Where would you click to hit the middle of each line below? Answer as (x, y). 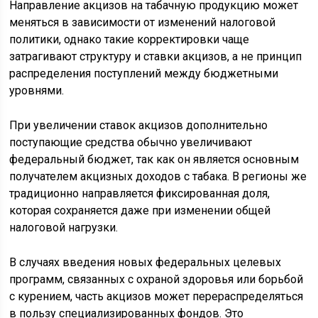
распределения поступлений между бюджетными (144, 74)
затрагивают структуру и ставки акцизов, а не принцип (156, 57)
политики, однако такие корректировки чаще (130, 40)
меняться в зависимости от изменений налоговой (143, 23)
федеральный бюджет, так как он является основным (154, 160)
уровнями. (37, 91)
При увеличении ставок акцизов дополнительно (139, 126)
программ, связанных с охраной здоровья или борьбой (157, 280)
